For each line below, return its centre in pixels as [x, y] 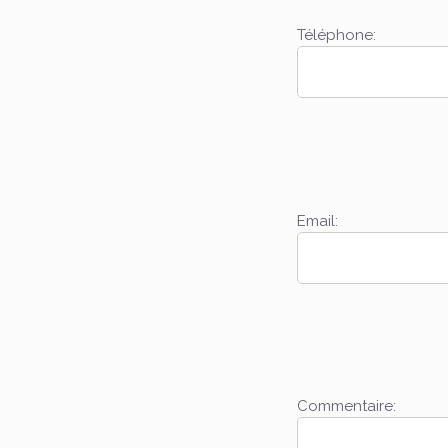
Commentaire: [346, 405]
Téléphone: [336, 35]
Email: [317, 220]
